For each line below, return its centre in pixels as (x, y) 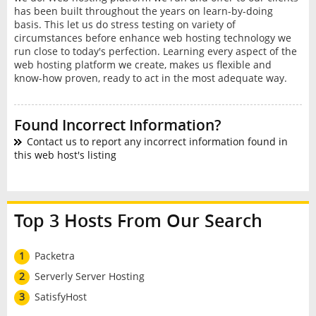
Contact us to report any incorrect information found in (157, 142)
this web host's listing (65, 155)
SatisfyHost (60, 296)
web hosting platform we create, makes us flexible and (142, 65)
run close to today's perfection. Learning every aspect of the (155, 51)
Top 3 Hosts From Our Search (138, 221)
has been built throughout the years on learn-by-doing (143, 11)
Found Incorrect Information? (117, 125)
